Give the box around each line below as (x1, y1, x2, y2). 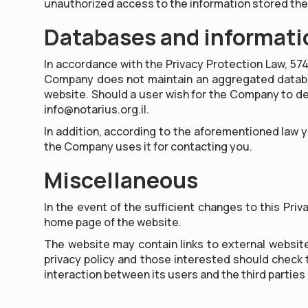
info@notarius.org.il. (44, 102, 149, 117)
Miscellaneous (44, 165, 198, 195)
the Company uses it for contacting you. (44, 139, 252, 154)
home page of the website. (44, 214, 181, 230)
